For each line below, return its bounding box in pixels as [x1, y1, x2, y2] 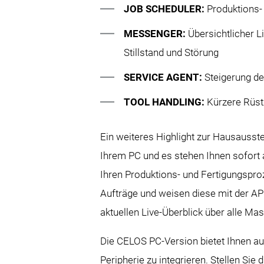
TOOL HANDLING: [124, 95, 207, 108]
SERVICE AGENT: [124, 71, 205, 83]
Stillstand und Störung [124, 46, 222, 58]
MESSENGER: [124, 27, 189, 39]
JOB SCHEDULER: [124, 2, 207, 15]
